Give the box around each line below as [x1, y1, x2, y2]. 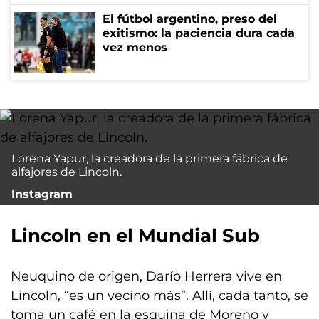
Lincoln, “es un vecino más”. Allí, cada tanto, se [11, 288, 308, 303]
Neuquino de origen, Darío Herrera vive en [11, 268, 282, 284]
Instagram [11, 187, 73, 201]
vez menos [103, 41, 167, 54]
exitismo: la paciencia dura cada [103, 26, 295, 40]
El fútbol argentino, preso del [103, 12, 277, 26]
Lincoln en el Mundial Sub [11, 224, 260, 247]
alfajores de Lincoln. [11, 165, 122, 179]
